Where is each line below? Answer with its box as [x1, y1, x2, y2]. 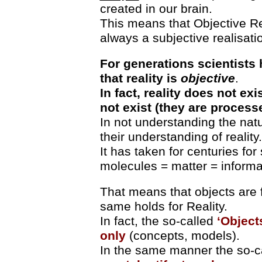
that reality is [99, 71, 181, 85]
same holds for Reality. [99, 199, 227, 213]
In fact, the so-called [99, 214, 213, 227]
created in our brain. [99, 2, 212, 15]
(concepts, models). [125, 229, 240, 242]
